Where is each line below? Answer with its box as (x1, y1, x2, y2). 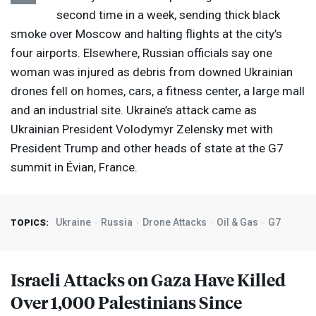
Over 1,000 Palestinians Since (11, 291, 242, 314)
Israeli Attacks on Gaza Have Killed (11, 268, 286, 291)
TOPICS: (11, 217, 49, 229)
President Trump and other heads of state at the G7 (11, 141, 284, 156)
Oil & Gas (217, 217, 258, 229)
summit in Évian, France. (11, 160, 140, 175)
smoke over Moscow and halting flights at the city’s (11, 27, 282, 42)
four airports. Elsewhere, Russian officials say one (11, 46, 272, 61)
